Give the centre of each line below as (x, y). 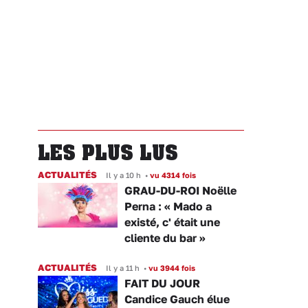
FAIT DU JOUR (162, 283)
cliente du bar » (165, 238)
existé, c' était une (172, 222)
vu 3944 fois (171, 267)
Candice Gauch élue (177, 299)
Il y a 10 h (123, 175)
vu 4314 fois (172, 175)
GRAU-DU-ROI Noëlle (180, 190)
